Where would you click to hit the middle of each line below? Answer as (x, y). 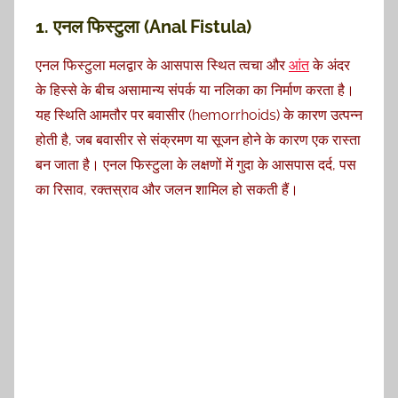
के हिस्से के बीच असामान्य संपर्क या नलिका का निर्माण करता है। (195, 91)
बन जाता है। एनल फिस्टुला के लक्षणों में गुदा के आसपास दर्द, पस (196, 165)
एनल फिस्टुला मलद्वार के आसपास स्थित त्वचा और (162, 66)
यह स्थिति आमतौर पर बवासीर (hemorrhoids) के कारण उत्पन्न (199, 115)
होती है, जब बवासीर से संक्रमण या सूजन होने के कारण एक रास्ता (198, 140)
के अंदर (330, 66)
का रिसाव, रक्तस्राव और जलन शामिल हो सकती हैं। (167, 190)
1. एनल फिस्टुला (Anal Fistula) (143, 27)
